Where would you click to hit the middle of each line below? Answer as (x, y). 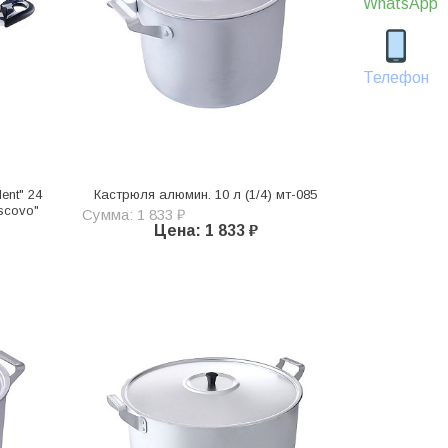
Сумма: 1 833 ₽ (133, 214)
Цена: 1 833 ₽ (205, 230)
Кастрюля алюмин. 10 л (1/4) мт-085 (206, 194)
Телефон (396, 77)
